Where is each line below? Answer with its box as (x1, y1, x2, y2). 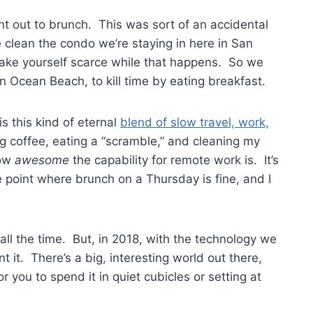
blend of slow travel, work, (120, 115, 269, 129)
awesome (15, 152, 69, 167)
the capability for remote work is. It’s (69, 152, 279, 167)
